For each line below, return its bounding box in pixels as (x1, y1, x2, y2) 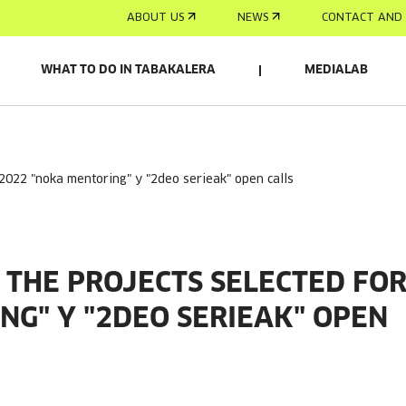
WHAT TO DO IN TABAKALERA (41, 64, 216, 76)
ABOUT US (127, 12, 184, 24)
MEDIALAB (304, 64, 368, 76)
